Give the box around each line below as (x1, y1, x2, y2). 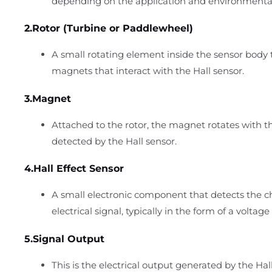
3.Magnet (24, 92, 71, 104)
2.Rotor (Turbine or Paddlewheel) (24, 22, 193, 35)
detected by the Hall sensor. (52, 135, 177, 147)
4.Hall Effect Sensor (24, 163, 124, 175)
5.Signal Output (24, 233, 104, 245)
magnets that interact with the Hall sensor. (52, 65, 244, 77)
